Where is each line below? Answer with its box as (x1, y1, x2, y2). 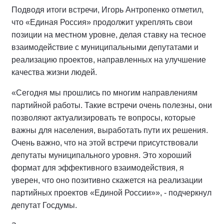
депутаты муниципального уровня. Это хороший (11, 151, 191, 160)
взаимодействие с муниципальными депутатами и (11, 43, 198, 52)
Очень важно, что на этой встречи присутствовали (11, 138, 198, 147)
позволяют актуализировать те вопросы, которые (11, 113, 195, 122)
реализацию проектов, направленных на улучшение (11, 55, 206, 64)
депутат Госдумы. (11, 201, 79, 210)
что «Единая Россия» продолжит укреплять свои (11, 18, 192, 27)
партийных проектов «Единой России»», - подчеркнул (11, 188, 211, 197)
